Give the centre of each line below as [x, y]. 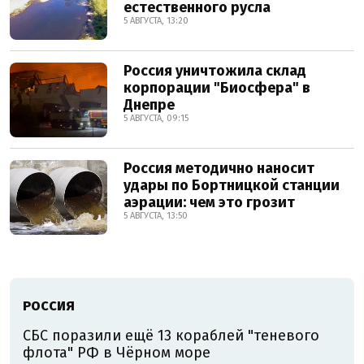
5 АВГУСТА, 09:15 [156, 119]
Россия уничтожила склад [215, 71]
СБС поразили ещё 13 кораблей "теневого [171, 336]
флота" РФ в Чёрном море [117, 353]
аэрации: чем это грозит [209, 203]
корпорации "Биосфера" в [217, 88]
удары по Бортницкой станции [232, 186]
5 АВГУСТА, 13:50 [156, 216]
